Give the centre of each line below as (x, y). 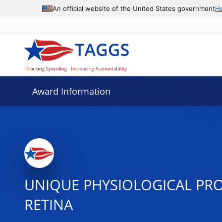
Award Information (71, 91)
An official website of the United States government (134, 8)
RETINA (48, 205)
